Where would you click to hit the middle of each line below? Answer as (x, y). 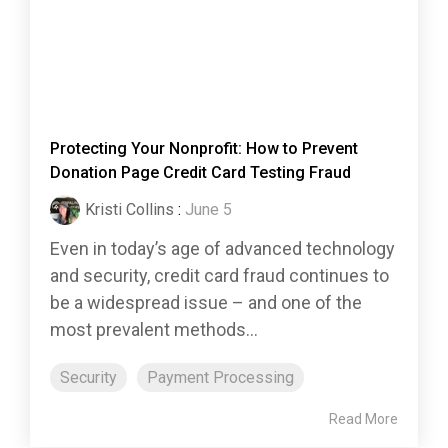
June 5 (208, 210)
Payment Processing (220, 378)
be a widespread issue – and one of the (206, 303)
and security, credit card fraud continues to (219, 276)
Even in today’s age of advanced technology (222, 249)
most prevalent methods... (154, 330)
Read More (363, 419)
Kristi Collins (129, 210)
